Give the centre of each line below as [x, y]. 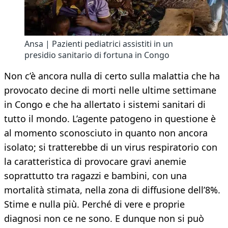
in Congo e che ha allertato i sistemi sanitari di [105, 105]
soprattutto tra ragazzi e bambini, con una [95, 176]
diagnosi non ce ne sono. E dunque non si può [104, 219]
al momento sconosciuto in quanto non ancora [106, 133]
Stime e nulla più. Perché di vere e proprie [94, 204]
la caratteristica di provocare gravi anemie [95, 162]
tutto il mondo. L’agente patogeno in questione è [110, 119]
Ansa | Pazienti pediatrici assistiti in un [99, 44]
